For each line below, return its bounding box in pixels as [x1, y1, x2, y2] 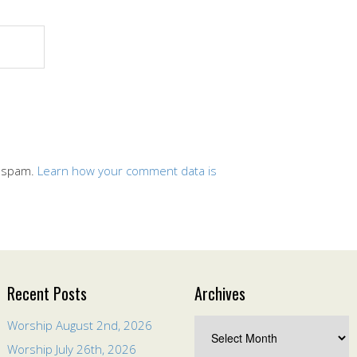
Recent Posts [7, 281, 87, 305]
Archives [194, 281, 245, 305]
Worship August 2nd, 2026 [7, 317, 152, 333]
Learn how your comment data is [37, 163, 217, 178]
